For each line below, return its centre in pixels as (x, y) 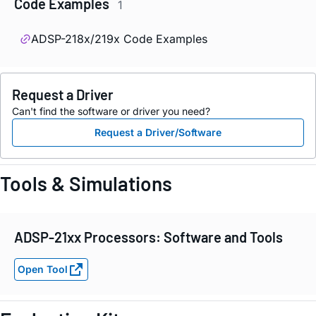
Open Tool (43, 269)
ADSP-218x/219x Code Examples (119, 39)
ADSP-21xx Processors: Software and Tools (148, 237)
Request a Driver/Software (158, 133)
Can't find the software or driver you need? (111, 111)
